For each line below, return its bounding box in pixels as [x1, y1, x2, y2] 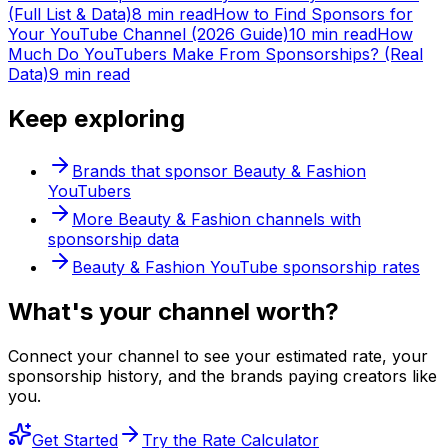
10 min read [289, 24, 377, 45]
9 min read [49, 64, 130, 85]
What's [8, 297, 93, 327]
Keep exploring [8, 104, 185, 134]
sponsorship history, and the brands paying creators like [8, 365, 437, 386]
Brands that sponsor [72, 161, 233, 182]
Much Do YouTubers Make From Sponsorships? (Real [8, 44, 423, 65]
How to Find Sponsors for [213, 4, 413, 25]
